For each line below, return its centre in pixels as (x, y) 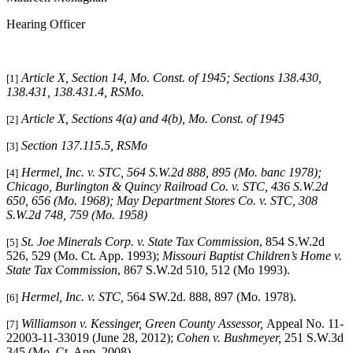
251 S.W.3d (314, 338)
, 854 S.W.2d (292, 242)
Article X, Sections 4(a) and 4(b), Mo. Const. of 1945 (153, 119)
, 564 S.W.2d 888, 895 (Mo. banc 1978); (221, 173)
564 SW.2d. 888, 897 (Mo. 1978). (213, 297)
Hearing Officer (46, 24)
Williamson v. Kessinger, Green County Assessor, (144, 324)
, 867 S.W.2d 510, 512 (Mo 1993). (205, 270)
